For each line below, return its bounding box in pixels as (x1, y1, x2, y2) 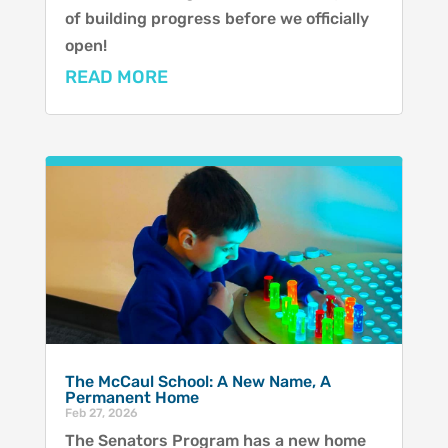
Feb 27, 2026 (64, 406, 138, 421)
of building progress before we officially (64, 8, 369, 28)
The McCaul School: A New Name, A (64, 372, 331, 392)
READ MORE (64, 65, 168, 88)
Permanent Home (64, 388, 199, 408)
